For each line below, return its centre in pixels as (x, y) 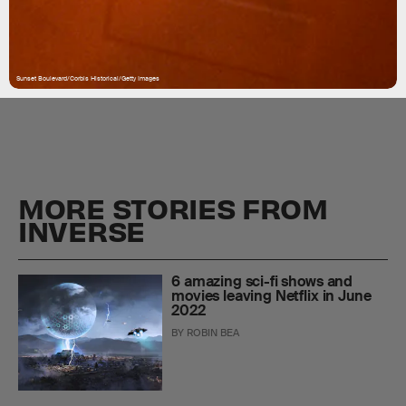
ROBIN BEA (213, 333)
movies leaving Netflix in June (271, 296)
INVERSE (82, 231)
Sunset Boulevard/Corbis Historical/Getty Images (88, 78)
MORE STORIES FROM (173, 208)
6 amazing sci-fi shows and (262, 282)
